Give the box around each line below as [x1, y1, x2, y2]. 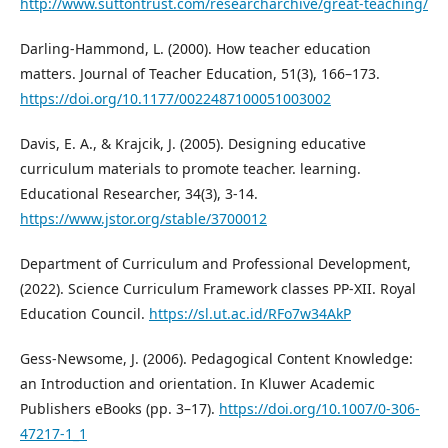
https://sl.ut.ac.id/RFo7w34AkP [149, 304, 351, 323]
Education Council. [20, 304, 149, 323]
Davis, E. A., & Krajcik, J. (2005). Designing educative [20, 134, 366, 153]
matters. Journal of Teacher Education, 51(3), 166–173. [20, 64, 380, 83]
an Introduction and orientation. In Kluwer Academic [20, 374, 375, 393]
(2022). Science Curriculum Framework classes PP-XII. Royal [20, 279, 416, 298]
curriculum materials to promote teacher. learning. [20, 159, 361, 178]
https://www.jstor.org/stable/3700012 [20, 209, 267, 228]
